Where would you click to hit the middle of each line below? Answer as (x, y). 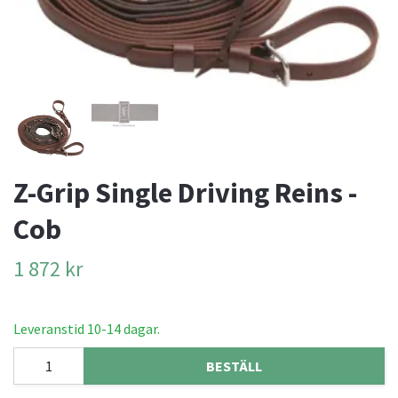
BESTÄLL (234, 366)
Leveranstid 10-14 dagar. (87, 329)
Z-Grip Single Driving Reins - (185, 193)
